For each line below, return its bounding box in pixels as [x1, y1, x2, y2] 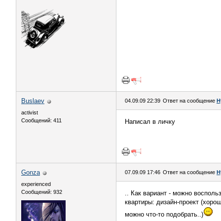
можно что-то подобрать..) [125, 211, 203, 218]
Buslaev [21, 97, 44, 105]
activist [21, 110, 38, 115]
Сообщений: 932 [21, 189, 62, 195]
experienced [21, 181, 51, 187]
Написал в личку [125, 118, 175, 125]
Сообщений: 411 [21, 117, 62, 123]
